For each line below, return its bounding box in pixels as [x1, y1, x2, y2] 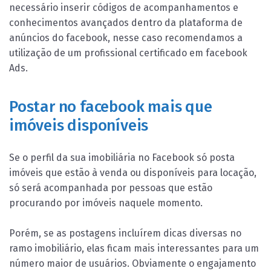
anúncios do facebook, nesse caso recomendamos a [9, 31, 243, 44]
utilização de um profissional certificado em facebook [9, 47, 247, 59]
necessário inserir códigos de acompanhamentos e [9, 1, 238, 13]
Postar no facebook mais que [9, 97, 212, 117]
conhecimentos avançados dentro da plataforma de [9, 16, 243, 28]
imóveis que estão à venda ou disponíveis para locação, [9, 167, 256, 179]
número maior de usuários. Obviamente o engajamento [9, 258, 256, 270]
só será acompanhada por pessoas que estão [9, 182, 212, 194]
